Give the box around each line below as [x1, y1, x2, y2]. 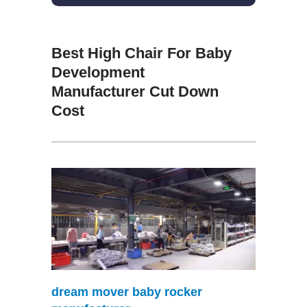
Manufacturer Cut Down [51, 82, 219, 100]
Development [51, 63, 145, 81]
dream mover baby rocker [51, 284, 202, 299]
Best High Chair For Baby [51, 44, 232, 62]
